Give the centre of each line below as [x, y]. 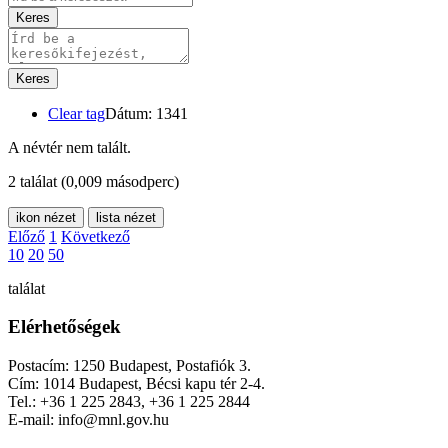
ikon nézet [46, 217]
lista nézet [126, 217]
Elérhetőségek [64, 327]
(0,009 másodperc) [120, 181]
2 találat [34, 181]
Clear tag [76, 113]
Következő [95, 236]
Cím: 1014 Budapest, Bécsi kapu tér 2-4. [136, 384]
